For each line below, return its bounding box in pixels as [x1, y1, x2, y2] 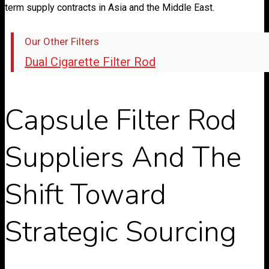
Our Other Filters [25, 35, 99, 47]
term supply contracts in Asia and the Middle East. [5, 1, 214, 13]
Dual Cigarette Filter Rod [25, 54, 156, 69]
